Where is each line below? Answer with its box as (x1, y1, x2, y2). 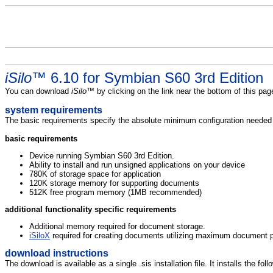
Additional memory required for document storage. (29, 221, 205, 231)
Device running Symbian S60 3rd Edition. (29, 151, 174, 160)
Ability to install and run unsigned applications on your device (29, 160, 245, 169)
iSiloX (29, 230, 50, 240)
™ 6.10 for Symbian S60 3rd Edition (32, 69, 263, 86)
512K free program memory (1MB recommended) (29, 187, 202, 197)
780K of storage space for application (29, 169, 161, 179)
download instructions (5, 247, 108, 258)
